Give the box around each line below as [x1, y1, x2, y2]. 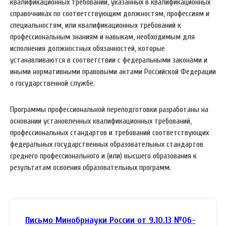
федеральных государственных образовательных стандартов [10, 140, 203, 149]
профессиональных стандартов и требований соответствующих [10, 128, 209, 137]
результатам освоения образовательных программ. [10, 163, 171, 172]
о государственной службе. [10, 79, 95, 88]
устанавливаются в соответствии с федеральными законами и [10, 55, 207, 65]
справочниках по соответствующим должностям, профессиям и [10, 9, 209, 18]
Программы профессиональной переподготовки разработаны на [10, 105, 208, 114]
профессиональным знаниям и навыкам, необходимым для [10, 32, 195, 41]
